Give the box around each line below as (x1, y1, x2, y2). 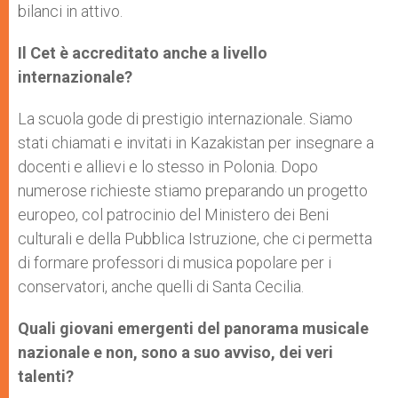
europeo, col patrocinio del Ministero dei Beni (18, 205, 329, 225)
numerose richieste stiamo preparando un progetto (18, 181, 368, 201)
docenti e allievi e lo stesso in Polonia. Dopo (18, 157, 318, 177)
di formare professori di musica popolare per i (18, 253, 331, 273)
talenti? (18, 367, 74, 386)
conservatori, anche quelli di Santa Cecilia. (18, 277, 304, 297)
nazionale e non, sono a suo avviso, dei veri (18, 343, 333, 362)
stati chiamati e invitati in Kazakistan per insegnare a (18, 133, 374, 153)
